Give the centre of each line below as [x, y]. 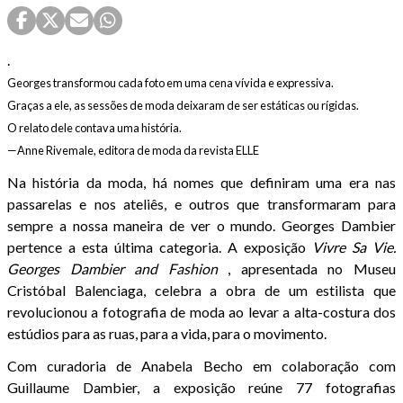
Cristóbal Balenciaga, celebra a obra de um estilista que [201, 291]
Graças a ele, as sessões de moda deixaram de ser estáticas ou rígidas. [183, 106]
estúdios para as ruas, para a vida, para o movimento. [167, 334]
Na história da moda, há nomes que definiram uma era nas [201, 183]
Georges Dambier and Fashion [112, 269]
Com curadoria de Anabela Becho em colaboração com [201, 366]
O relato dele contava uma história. [94, 128]
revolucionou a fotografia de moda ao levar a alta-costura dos [201, 312]
